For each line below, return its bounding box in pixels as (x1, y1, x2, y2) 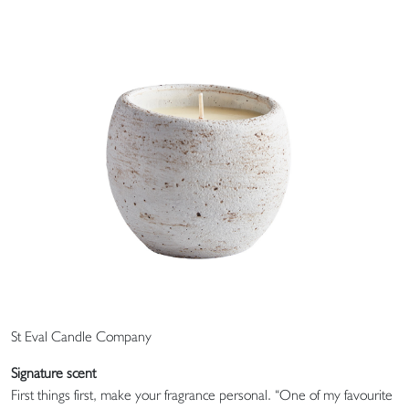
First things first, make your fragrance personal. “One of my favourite (11, 385, 393, 404)
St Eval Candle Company (11, 327, 152, 345)
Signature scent (11, 363, 96, 382)
